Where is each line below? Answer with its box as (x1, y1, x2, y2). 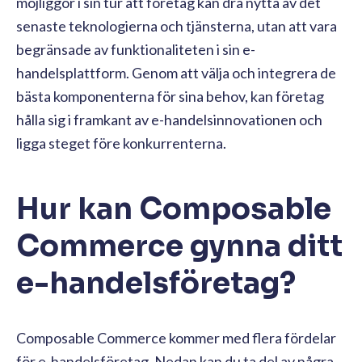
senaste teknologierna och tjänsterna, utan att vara (16, 16, 337, 35)
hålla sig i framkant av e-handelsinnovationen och (16, 110, 322, 128)
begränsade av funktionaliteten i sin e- (16, 40, 255, 58)
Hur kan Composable (16, 190, 331, 227)
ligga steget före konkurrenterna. (16, 133, 229, 152)
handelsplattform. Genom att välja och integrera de (16, 63, 336, 82)
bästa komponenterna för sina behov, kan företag (16, 86, 324, 105)
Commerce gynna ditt (16, 227, 343, 264)
